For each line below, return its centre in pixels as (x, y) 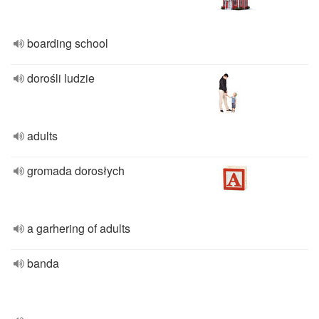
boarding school (68, 43)
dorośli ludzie (61, 78)
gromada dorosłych (76, 171)
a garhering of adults (79, 228)
